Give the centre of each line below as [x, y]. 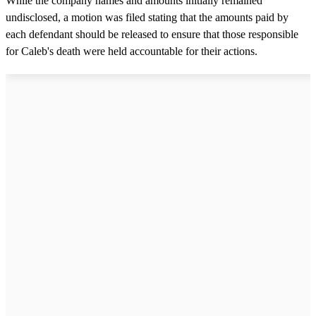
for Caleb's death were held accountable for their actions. [132, 51]
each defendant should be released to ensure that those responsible [152, 34]
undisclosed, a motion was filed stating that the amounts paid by [147, 17]
